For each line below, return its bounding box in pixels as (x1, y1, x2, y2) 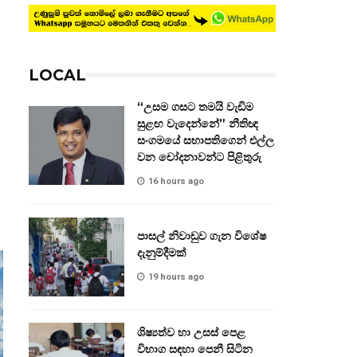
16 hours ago (148, 176, 204, 187)
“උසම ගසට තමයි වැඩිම (137, 100, 253, 115)
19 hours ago (148, 271, 204, 282)
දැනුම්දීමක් (137, 245, 186, 260)
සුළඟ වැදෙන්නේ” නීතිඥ (137, 116, 258, 131)
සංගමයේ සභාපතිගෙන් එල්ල (137, 133, 274, 148)
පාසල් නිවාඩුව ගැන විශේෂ (137, 228, 266, 243)
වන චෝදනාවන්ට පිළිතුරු (137, 150, 261, 165)
